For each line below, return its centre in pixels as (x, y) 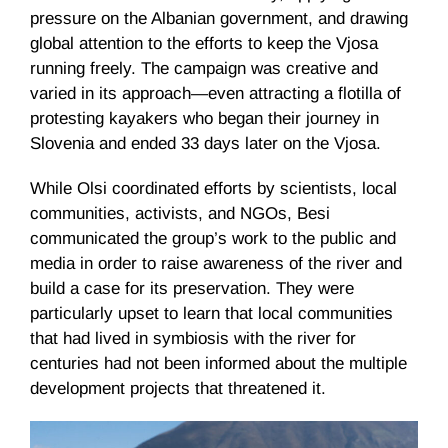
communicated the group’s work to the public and (213, 238)
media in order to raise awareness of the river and (216, 263)
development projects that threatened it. (180, 388)
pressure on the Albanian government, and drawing (219, 18)
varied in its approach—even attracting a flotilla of (215, 93)
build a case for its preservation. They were (192, 288)
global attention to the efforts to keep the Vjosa (204, 43)
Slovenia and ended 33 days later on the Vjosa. (208, 143)
